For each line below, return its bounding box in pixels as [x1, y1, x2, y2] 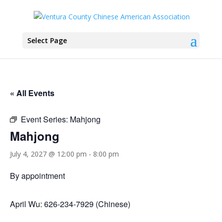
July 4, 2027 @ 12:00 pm [10, 149, 87, 159]
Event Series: [21, 113, 70, 125]
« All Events [10, 87, 55, 99]
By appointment [10, 170, 65, 181]
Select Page [27, 35, 67, 45]
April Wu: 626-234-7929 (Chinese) [10, 198, 130, 210]
